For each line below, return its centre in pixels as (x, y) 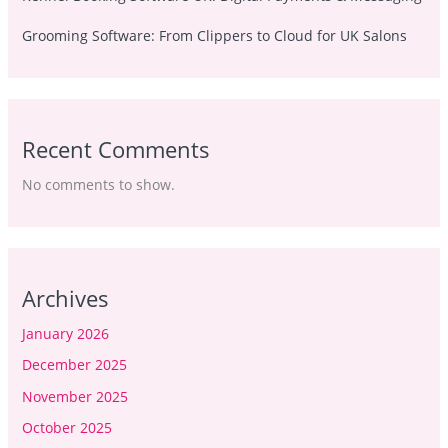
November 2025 (74, 396)
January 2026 (65, 333)
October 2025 (66, 428)
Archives (65, 297)
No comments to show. (98, 184)
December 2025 (74, 365)
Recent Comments (115, 148)
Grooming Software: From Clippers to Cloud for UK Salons (214, 35)
